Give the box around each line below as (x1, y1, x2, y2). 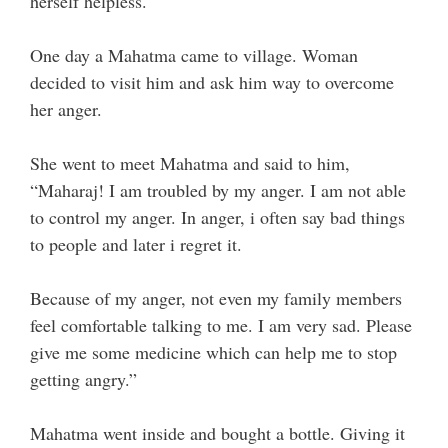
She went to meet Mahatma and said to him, (30, 151, 350, 176)
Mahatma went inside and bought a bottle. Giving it (30, 421, 405, 446)
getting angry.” (30, 367, 137, 392)
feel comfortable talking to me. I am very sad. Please (30, 313, 412, 338)
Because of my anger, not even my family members (30, 286, 402, 311)
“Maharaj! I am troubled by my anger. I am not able (30, 178, 406, 203)
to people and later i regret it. (30, 232, 242, 257)
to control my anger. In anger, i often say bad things (30, 205, 405, 230)
